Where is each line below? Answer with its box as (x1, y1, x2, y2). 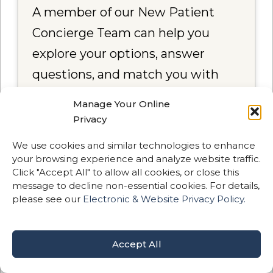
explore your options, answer (32, 46, 205, 62)
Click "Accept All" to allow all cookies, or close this (12, 166, 239, 179)
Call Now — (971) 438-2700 (73, 127, 213, 140)
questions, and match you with (32, 67, 219, 82)
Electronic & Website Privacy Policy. (83, 193, 246, 205)
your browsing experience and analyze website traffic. (12, 153, 261, 165)
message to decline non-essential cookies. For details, (12, 180, 260, 192)
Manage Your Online (73, 98, 170, 110)
